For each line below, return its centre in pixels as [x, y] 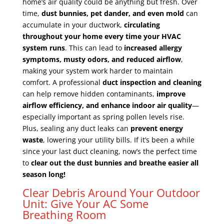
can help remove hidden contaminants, [89, 93]
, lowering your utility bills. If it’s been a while [118, 139]
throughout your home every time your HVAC [101, 36]
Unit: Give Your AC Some [85, 203]
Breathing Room [64, 214]
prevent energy [156, 128]
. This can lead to [94, 47]
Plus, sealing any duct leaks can [76, 128]
